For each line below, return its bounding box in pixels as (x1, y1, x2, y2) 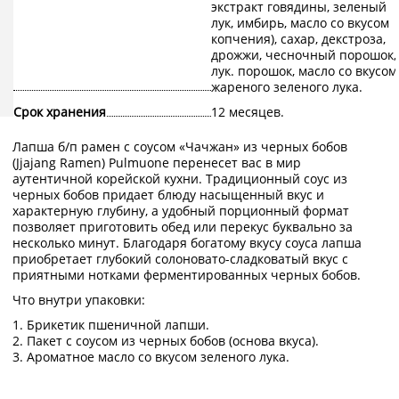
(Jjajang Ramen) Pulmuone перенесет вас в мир (12, 154, 301, 172)
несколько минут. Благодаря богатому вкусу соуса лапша (12, 234, 362, 252)
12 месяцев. (210, 103, 284, 121)
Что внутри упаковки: (12, 291, 145, 309)
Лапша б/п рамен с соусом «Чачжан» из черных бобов (12, 138, 347, 156)
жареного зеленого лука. (210, 78, 362, 96)
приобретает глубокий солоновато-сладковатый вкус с (12, 250, 348, 268)
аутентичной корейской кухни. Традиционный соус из (12, 170, 347, 188)
